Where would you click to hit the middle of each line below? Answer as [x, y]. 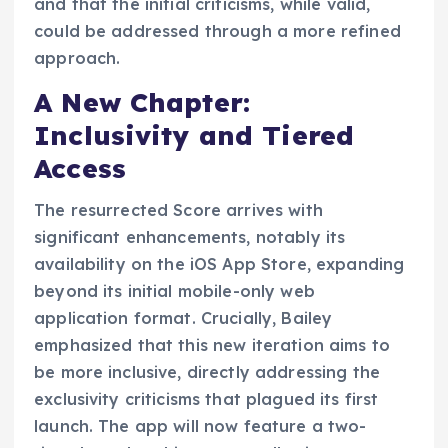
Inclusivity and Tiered [194, 135]
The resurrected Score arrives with [178, 210]
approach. [77, 57]
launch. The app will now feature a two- [200, 426]
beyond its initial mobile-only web [174, 291]
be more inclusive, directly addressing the [207, 372]
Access [80, 168]
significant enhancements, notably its [190, 237]
